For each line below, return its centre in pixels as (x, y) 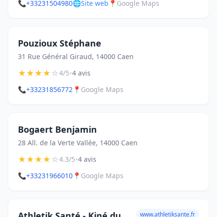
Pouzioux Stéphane (60, 43)
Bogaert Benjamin (57, 129)
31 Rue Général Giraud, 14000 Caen (76, 56)
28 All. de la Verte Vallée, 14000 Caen (78, 143)
